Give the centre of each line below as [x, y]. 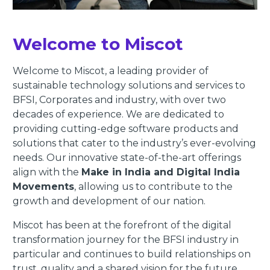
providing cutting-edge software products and [125, 129]
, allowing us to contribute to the [153, 187]
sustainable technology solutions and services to [129, 86]
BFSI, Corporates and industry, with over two [119, 100]
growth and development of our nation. [109, 201]
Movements [43, 187]
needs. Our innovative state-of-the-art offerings [127, 158]
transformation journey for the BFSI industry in [125, 240]
